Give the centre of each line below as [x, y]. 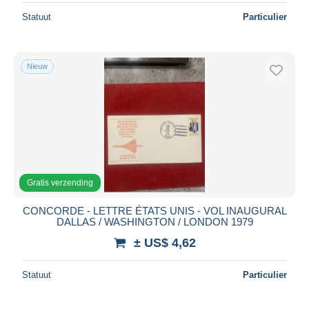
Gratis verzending [60, 182]
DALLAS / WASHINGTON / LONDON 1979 [154, 221]
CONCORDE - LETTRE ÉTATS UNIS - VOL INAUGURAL [154, 210]
